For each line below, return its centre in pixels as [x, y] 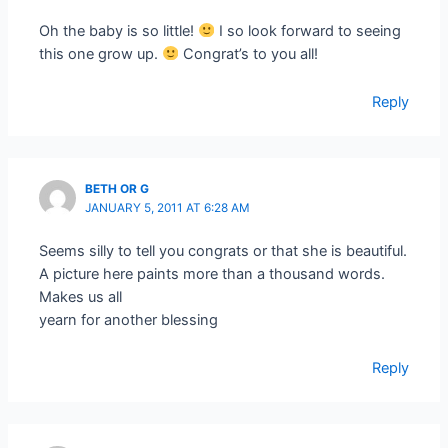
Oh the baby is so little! [119, 30]
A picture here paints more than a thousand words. [212, 273]
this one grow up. [101, 53]
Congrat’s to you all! [248, 53]
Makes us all [81, 296]
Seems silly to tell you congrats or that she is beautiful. [223, 250]
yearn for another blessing [129, 319]
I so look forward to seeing [307, 30]
